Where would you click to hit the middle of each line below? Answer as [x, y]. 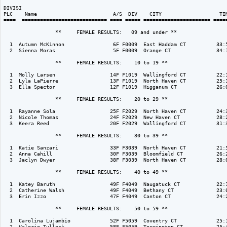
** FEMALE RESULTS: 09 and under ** [92, 32]
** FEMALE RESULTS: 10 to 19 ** [87, 62]
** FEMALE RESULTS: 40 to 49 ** [87, 172]
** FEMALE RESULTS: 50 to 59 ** [87, 208]
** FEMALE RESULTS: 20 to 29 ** [87, 99]
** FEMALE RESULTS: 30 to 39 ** [87, 135]
